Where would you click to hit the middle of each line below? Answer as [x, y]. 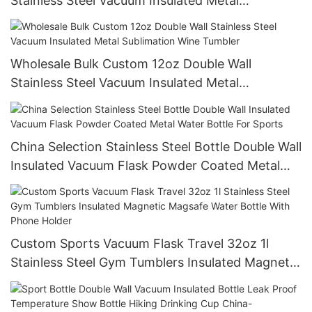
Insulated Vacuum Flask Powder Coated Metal [145, 165]
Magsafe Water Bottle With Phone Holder [132, 281]
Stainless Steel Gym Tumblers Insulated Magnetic [155, 263]
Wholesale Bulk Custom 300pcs [103, 19]
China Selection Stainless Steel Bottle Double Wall [156, 146]
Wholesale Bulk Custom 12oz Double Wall [131, 64]
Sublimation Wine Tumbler [87, 102]
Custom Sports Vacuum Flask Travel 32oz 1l [140, 244]
